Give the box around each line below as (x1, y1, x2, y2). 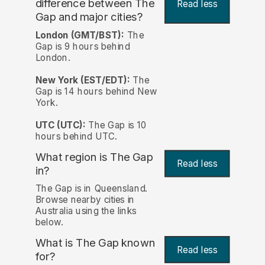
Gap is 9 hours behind (35, 40, 130, 52)
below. (35, 216, 63, 228)
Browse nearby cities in (35, 193, 135, 205)
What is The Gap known (35, 236, 156, 250)
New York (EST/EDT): (35, 74, 130, 86)
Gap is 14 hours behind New (35, 85, 157, 97)
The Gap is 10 (85, 119, 147, 131)
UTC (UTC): (35, 119, 86, 131)
